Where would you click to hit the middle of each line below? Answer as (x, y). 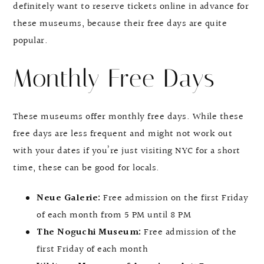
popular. (30, 41)
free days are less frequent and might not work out (123, 134)
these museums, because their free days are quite (120, 24)
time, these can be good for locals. (86, 169)
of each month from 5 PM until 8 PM (114, 216)
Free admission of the (190, 233)
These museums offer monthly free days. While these (128, 117)
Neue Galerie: (70, 199)
